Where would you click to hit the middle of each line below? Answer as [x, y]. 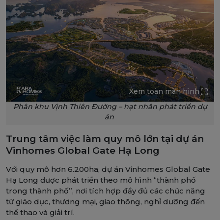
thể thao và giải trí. [40, 213]
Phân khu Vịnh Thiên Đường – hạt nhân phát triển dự [110, 107]
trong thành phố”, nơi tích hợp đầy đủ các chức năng [106, 191]
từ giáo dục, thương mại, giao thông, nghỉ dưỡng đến [105, 202]
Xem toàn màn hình [164, 92]
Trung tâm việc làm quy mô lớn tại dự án [105, 139]
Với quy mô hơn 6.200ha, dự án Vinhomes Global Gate [108, 169]
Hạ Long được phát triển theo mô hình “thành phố [101, 180]
